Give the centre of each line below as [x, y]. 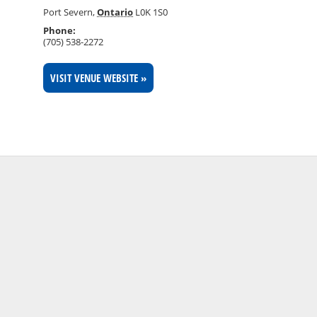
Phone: [60, 30]
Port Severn [68, 12]
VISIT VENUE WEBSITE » [99, 77]
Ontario [115, 12]
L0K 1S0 [152, 12]
